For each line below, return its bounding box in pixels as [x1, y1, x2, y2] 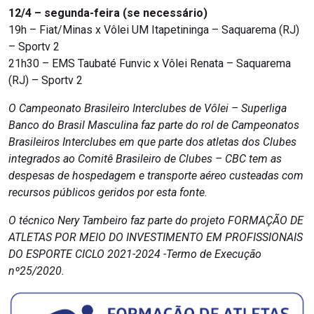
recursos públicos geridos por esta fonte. [8, 186, 207, 200]
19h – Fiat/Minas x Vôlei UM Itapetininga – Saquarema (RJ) [8, 23, 299, 37]
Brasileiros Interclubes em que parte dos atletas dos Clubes [8, 135, 296, 149]
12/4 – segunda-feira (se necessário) [8, 6, 207, 20]
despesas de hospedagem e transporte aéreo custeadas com [8, 169, 303, 183]
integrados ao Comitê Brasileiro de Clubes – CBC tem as [8, 152, 282, 166]
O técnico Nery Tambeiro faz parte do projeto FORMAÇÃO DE [8, 214, 303, 228]
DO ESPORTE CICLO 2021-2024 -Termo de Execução [8, 247, 261, 261]
